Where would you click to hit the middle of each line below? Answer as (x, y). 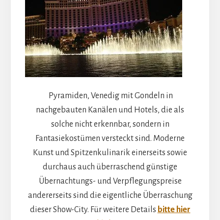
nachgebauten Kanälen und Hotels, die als (110, 110)
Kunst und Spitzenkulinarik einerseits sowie (110, 153)
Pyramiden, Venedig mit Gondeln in (110, 96)
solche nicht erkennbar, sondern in (110, 124)
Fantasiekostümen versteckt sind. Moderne (110, 139)
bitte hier (174, 210)
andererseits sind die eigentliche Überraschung (110, 196)
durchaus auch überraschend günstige (110, 167)
